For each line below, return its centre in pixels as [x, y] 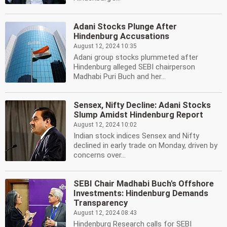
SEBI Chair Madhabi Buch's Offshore [144, 184]
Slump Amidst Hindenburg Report [138, 115]
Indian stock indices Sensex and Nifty [136, 136]
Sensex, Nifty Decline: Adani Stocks [142, 105]
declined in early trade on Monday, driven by [145, 145]
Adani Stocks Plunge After [125, 27]
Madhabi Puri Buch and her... [120, 77]
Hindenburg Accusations [121, 36]
